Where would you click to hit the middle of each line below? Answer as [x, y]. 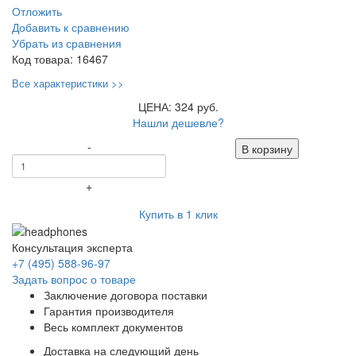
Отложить [37, 11]
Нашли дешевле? [178, 122]
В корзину [267, 148]
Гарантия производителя [109, 311]
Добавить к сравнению [71, 27]
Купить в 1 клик [178, 213]
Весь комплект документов [113, 327]
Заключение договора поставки [126, 295]
